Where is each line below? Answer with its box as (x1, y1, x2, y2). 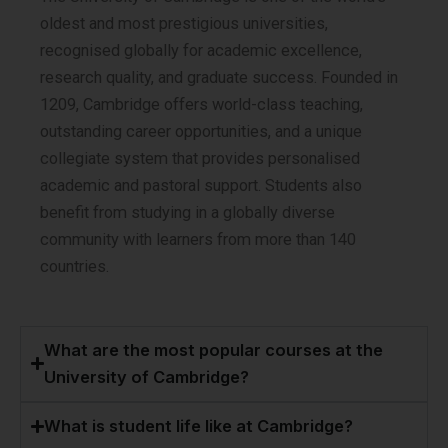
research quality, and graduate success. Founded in (40, 67, 398, 87)
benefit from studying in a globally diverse (40, 202, 335, 222)
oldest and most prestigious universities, (40, 13, 328, 33)
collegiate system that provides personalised (40, 148, 360, 168)
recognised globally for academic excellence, (40, 40, 362, 60)
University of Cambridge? (44, 366, 250, 387)
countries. (40, 256, 109, 276)
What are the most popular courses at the (44, 339, 384, 360)
